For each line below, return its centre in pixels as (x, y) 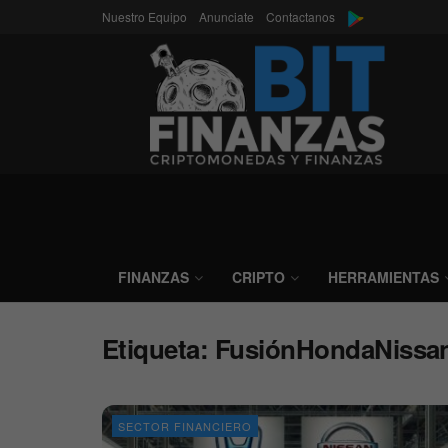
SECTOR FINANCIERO (185, 426)
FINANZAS (153, 277)
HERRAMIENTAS (383, 277)
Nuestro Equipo (144, 16)
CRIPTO (258, 277)
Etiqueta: (158, 348)
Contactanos (300, 16)
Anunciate (226, 16)
